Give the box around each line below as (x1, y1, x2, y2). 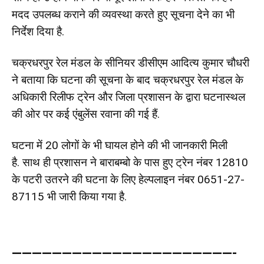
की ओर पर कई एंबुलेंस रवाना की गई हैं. (12, 107, 160, 121)
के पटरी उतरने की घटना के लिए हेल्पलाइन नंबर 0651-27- (12, 172, 245, 186)
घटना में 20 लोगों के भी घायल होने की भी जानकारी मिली (12, 138, 227, 152)
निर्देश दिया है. (12, 24, 64, 38)
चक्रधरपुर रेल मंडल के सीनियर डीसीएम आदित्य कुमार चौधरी (12, 55, 249, 70)
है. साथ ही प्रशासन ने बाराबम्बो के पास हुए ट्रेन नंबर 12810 (12, 155, 248, 169)
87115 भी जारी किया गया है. (12, 189, 127, 203)
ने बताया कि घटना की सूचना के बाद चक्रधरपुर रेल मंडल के (12, 72, 243, 87)
